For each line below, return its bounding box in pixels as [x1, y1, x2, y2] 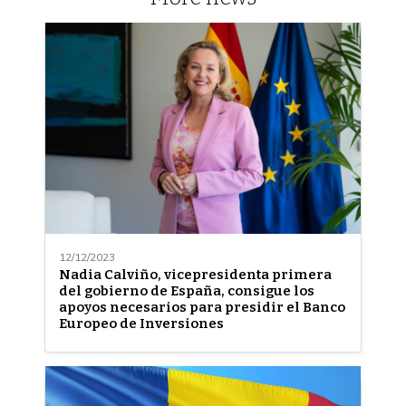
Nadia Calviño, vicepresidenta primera [58, 266, 332, 283]
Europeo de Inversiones [58, 314, 224, 332]
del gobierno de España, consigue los [58, 282, 314, 299]
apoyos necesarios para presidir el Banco [58, 298, 345, 315]
